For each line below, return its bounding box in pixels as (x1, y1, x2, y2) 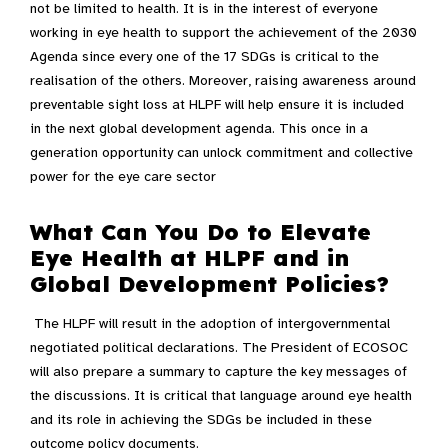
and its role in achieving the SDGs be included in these (30, 411, 372, 429)
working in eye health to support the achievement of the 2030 (30, 24, 417, 42)
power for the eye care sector (30, 168, 216, 186)
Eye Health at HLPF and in (30, 244, 349, 273)
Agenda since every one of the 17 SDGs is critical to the (30, 48, 379, 66)
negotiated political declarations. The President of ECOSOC (30, 339, 408, 357)
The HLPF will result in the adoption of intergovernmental (34, 315, 390, 333)
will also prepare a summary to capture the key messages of (30, 363, 407, 381)
